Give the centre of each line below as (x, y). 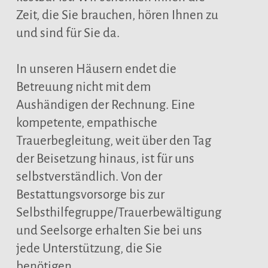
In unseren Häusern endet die (96, 69)
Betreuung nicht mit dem (83, 87)
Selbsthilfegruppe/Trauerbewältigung (118, 213)
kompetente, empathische (86, 123)
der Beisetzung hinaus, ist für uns (105, 159)
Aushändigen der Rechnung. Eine (105, 105)
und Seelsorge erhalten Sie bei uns (109, 231)
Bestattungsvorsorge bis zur (90, 195)
